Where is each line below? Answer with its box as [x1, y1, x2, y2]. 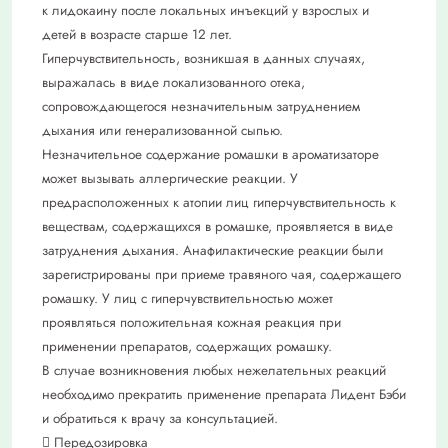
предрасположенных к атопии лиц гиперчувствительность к [42, 192, 396, 212]
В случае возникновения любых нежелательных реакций [42, 360, 386, 380]
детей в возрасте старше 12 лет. [42, 24, 232, 44]
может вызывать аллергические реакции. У [42, 168, 298, 188]
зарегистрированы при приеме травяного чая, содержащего [42, 264, 401, 284]
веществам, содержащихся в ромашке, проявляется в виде [42, 216, 393, 236]
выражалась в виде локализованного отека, [42, 72, 305, 92]
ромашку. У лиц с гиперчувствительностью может [42, 288, 333, 308]
